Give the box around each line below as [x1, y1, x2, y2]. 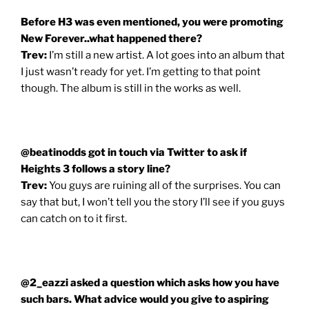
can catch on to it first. [21, 212, 127, 225]
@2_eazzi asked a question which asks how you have [21, 276, 279, 289]
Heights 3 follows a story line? [21, 162, 170, 175]
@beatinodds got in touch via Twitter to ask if [21, 146, 247, 159]
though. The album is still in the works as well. [21, 81, 241, 94]
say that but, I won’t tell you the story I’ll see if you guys [21, 195, 285, 208]
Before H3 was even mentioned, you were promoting [21, 15, 283, 28]
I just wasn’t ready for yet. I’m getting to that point [21, 65, 261, 78]
